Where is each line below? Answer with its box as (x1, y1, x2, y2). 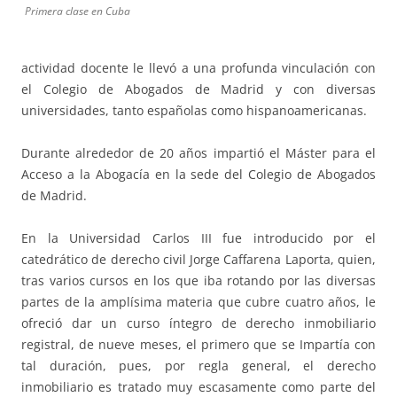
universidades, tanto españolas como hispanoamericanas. (21, 102, 367, 120)
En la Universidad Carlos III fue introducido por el (21, 230, 376, 247)
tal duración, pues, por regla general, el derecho (21, 357, 376, 375)
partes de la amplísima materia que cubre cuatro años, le (21, 293, 376, 311)
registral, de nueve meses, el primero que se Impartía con (21, 336, 376, 354)
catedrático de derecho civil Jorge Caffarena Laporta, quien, (21, 251, 376, 269)
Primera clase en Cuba (25, 4, 130, 19)
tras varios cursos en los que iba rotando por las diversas (21, 272, 376, 290)
